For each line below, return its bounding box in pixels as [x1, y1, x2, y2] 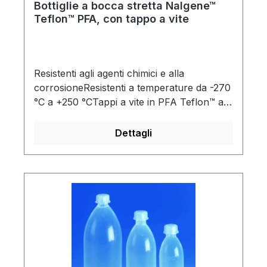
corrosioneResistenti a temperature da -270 [34, 82, 231, 94]
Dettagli [115, 127, 152, 139]
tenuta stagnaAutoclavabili [34, 110, 153, 123]
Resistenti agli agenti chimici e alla [34, 67, 184, 80]
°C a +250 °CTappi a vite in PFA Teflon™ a [34, 96, 223, 108]
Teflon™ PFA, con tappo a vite [34, 13, 189, 26]
